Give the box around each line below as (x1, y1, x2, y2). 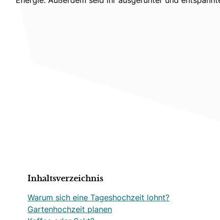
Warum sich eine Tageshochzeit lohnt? (27, 192, 169, 203)
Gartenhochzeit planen (27, 203, 112, 215)
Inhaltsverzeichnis (27, 174, 103, 183)
